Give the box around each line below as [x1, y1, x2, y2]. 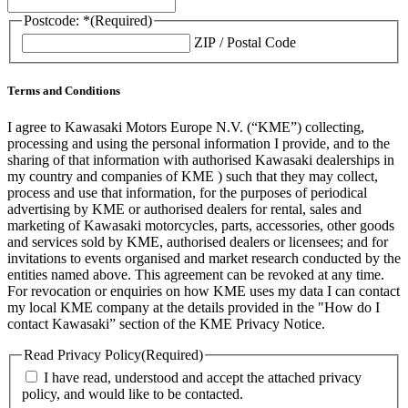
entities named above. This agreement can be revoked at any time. [7, 266, 384, 282]
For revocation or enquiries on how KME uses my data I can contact [7, 282, 400, 299]
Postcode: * [24, 12, 90, 28]
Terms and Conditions [7, 84, 120, 98]
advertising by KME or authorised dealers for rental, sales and [7, 200, 362, 217]
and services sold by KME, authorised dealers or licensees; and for [7, 233, 388, 250]
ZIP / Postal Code [194, 35, 296, 51]
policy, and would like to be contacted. [22, 386, 243, 403]
